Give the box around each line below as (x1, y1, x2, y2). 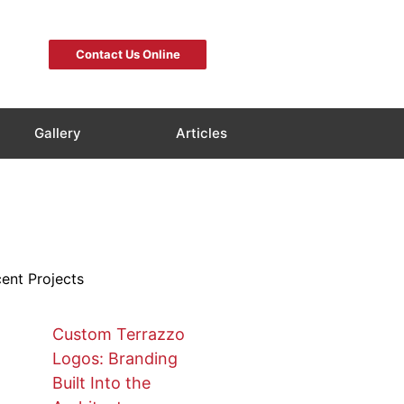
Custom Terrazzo (51, 325, 185, 344)
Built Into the (51, 373, 151, 393)
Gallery (33, 124, 81, 142)
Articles (175, 124, 227, 142)
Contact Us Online (75, 46, 180, 61)
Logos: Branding (51, 349, 178, 369)
